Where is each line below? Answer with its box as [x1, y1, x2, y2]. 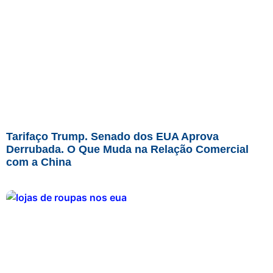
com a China [6, 155, 71, 168]
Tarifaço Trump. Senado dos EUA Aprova [6, 130, 219, 143]
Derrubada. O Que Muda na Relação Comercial [6, 143, 249, 155]
